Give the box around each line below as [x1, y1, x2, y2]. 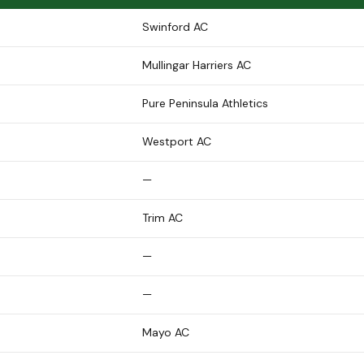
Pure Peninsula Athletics [142, 95, 268, 110]
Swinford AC [142, 19, 208, 34]
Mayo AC [142, 324, 189, 340]
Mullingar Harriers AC [142, 57, 251, 72]
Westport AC [142, 133, 211, 149]
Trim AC [142, 210, 183, 225]
